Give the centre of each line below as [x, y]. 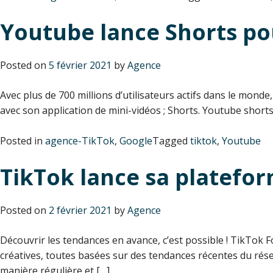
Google [136, 140]
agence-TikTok [80, 140]
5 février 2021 [80, 65]
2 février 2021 [80, 210]
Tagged [171, 140]
